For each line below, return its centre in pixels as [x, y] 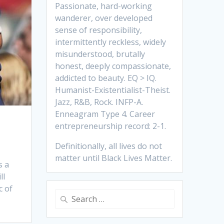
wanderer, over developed [104, 18]
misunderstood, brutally [100, 54]
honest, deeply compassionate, [113, 66]
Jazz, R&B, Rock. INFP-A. [99, 102]
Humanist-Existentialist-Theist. [113, 90]
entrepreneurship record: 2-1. [111, 126]
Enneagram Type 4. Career [105, 114]
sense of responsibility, [99, 30]
